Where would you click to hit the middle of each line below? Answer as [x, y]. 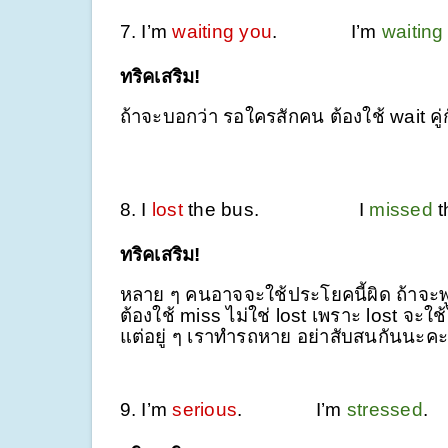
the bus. [258, 209]
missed [403, 209]
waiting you [222, 31]
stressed [384, 409]
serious [204, 409]
